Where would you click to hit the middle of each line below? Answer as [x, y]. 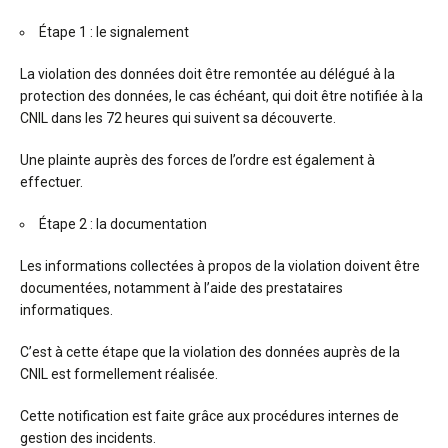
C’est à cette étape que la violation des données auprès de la [210, 352]
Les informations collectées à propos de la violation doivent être [220, 266]
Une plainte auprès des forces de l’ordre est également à [197, 160]
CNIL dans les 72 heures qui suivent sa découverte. [179, 118]
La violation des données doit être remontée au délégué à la [207, 74]
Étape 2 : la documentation [124, 224]
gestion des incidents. [88, 438]
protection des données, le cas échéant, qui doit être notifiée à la [221, 96]
